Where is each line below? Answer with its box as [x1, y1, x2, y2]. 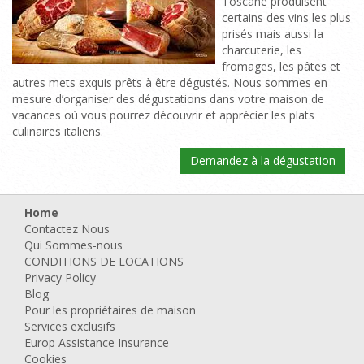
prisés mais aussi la [222, 26, 323, 41]
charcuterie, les [222, 42, 301, 58]
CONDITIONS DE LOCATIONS [24, 253, 184, 269]
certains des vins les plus [222, 10, 351, 25]
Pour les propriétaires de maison [24, 302, 196, 318]
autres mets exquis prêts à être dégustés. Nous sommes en [12, 75, 327, 90]
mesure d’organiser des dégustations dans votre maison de [12, 91, 324, 106]
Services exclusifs [24, 318, 115, 334]
